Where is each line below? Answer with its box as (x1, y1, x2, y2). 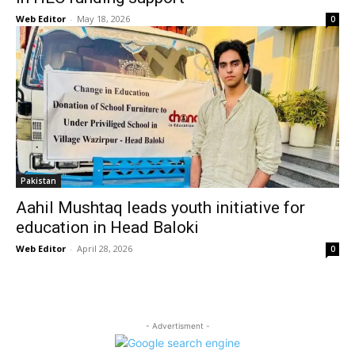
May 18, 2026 (77, 13, 130, 25)
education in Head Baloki (16, 218, 199, 237)
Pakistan (21, 175, 56, 186)
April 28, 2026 (77, 242, 132, 254)
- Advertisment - (145, 321, 210, 330)
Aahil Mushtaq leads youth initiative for (16, 198, 305, 217)
